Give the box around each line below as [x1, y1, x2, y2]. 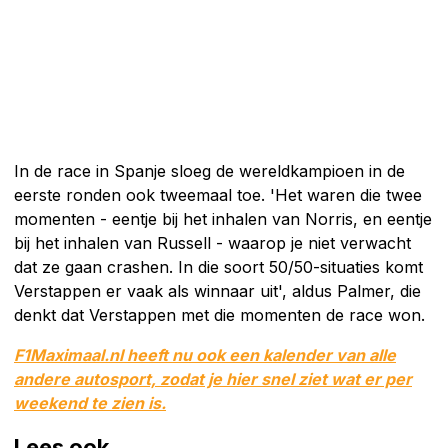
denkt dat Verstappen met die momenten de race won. [14, 304, 425, 325]
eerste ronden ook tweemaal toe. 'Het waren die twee [14, 184, 422, 205]
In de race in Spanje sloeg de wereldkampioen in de [14, 160, 405, 181]
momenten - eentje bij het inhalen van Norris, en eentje [14, 208, 432, 229]
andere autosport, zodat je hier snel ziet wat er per [14, 368, 412, 389]
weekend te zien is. [14, 392, 166, 413]
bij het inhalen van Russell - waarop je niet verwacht [14, 232, 411, 253]
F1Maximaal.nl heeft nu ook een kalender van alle [14, 344, 396, 365]
